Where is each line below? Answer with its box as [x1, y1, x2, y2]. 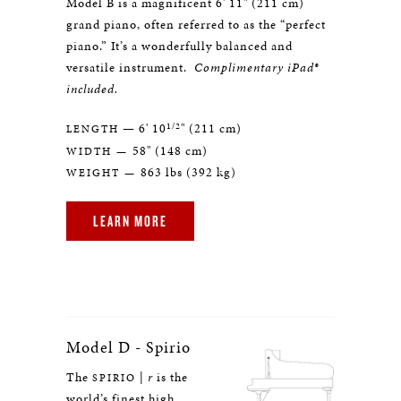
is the [153, 369, 188, 386]
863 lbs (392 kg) [141, 164, 236, 181]
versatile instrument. [66, 59, 187, 76]
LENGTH [66, 122, 119, 136]
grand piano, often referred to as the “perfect [66, 16, 326, 33]
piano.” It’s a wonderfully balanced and [66, 38, 293, 55]
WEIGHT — [66, 166, 141, 180]
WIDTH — [66, 144, 132, 158]
